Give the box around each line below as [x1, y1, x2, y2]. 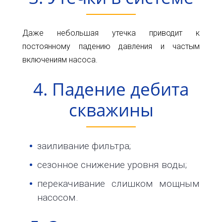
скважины [68, 98, 154, 122]
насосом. [37, 191, 78, 203]
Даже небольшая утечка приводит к [22, 28, 200, 38]
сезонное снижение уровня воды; [37, 159, 187, 170]
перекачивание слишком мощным [37, 177, 200, 189]
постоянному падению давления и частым [22, 42, 200, 52]
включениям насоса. [22, 55, 98, 65]
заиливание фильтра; [37, 140, 131, 152]
